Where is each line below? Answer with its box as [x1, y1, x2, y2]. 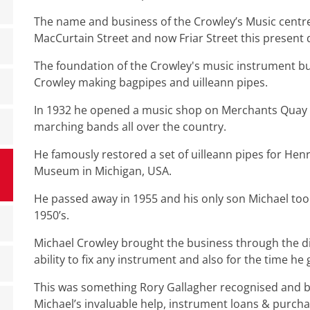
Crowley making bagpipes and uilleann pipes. [34, 75, 268, 90]
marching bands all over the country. [34, 119, 226, 134]
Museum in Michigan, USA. [34, 163, 172, 179]
